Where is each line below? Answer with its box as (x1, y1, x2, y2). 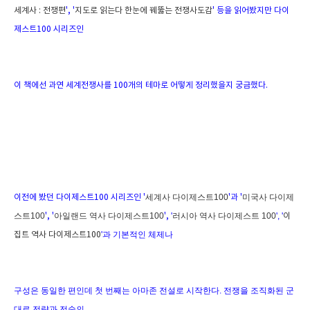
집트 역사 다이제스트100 (14, 230, 101, 239)
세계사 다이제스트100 (145, 192, 228, 202)
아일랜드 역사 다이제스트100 (54, 210, 164, 221)
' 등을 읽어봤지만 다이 (212, 6, 289, 15)
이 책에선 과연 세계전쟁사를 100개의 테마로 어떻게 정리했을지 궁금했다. (14, 80, 270, 90)
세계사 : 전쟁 (14, 6, 58, 15)
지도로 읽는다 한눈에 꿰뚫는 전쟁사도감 (75, 6, 212, 15)
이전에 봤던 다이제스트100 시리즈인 (14, 192, 143, 202)
